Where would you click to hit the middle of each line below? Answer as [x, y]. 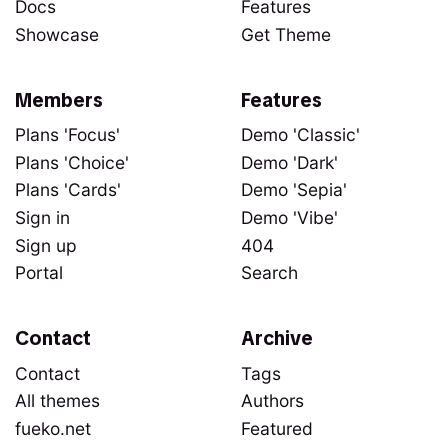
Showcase [57, 34]
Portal [39, 273]
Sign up [46, 245]
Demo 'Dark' [289, 162]
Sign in [43, 217]
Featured [277, 428]
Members [59, 100]
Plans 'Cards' [68, 190]
